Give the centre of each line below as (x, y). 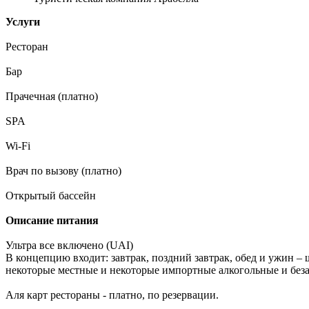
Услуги (23, 21)
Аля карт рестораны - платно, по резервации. (112, 295)
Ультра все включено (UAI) (69, 245)
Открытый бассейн (51, 195)
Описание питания (52, 220)
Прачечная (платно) (52, 96)
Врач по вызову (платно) (63, 170)
